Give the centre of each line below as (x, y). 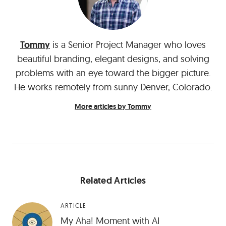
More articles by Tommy (113, 107)
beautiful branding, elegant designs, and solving (113, 59)
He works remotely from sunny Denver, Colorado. (113, 87)
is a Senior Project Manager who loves (128, 45)
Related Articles (113, 181)
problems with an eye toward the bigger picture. (113, 73)
